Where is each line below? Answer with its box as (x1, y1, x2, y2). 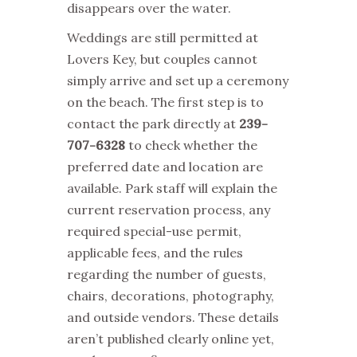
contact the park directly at (67, 115, 239, 131)
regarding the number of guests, (67, 265, 266, 282)
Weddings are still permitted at (67, 29, 258, 45)
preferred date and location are (67, 158, 263, 175)
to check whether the (125, 136, 257, 153)
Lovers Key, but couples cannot (67, 50, 257, 67)
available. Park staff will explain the (67, 179, 277, 196)
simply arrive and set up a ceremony (67, 72, 288, 88)
